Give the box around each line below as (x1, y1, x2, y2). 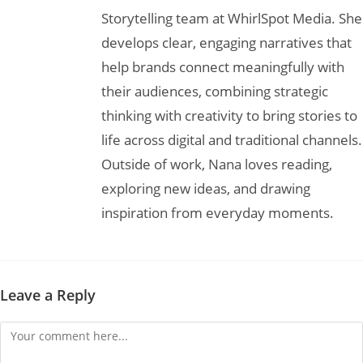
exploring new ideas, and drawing (101, 178, 310, 198)
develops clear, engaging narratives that (101, 32, 352, 52)
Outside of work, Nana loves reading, (101, 154, 332, 173)
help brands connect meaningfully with (101, 57, 344, 76)
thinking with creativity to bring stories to (101, 105, 357, 125)
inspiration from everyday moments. (101, 203, 334, 222)
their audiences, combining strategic (101, 81, 328, 100)
